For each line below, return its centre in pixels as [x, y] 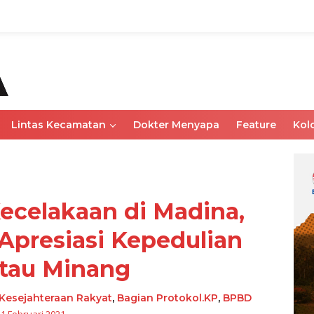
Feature [256, 125]
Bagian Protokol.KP [168, 298]
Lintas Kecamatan [59, 125]
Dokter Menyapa [176, 125]
